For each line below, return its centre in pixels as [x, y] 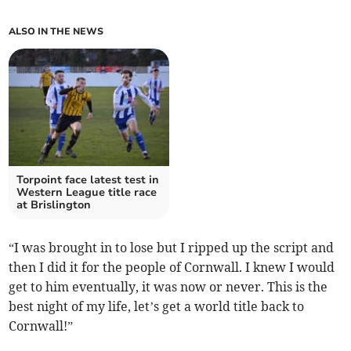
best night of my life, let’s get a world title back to [157, 307]
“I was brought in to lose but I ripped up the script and [172, 248]
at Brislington [54, 205]
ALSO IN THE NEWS [56, 32]
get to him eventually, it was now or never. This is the [168, 287]
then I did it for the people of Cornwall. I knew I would [172, 268]
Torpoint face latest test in [88, 180]
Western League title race [87, 193]
